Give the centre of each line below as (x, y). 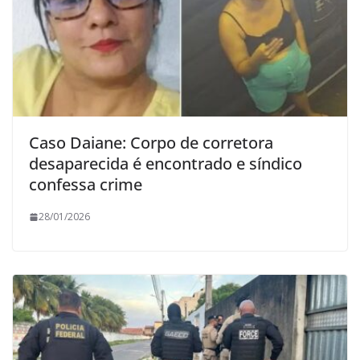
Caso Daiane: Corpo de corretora (151, 143)
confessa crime (86, 185)
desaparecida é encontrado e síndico (166, 164)
